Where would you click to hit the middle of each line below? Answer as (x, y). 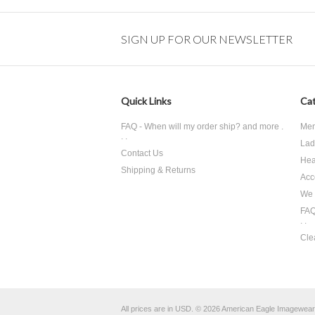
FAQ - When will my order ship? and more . (202, 127)
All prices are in (148, 309)
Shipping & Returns (158, 170)
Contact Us (142, 153)
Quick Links (146, 101)
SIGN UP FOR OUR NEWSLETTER (207, 39)
